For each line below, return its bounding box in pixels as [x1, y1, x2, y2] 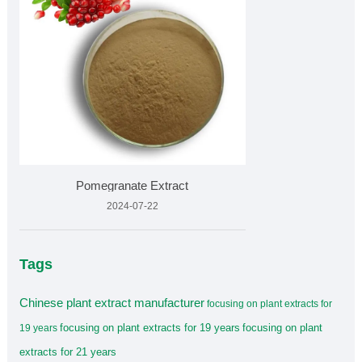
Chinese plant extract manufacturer [19, 296, 204, 310]
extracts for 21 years [19, 346, 116, 359]
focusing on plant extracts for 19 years [59, 322, 240, 335]
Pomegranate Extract [76, 179, 189, 193]
